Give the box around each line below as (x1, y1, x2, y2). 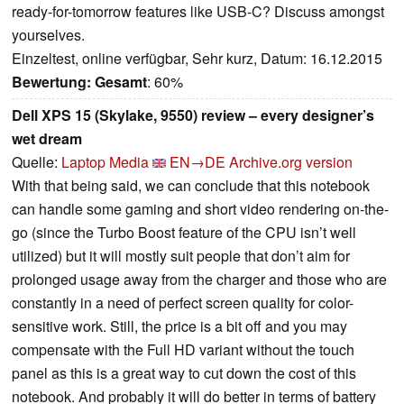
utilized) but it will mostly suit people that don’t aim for (12, 245, 350, 267)
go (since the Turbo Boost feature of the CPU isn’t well (12, 222, 356, 243)
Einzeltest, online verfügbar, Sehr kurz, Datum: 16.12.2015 (12, 48, 382, 69)
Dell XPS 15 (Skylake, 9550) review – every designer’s (12, 105, 374, 126)
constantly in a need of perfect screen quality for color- (12, 292, 353, 314)
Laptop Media (61, 151, 149, 173)
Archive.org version (229, 151, 353, 173)
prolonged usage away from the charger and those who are (12, 269, 387, 290)
